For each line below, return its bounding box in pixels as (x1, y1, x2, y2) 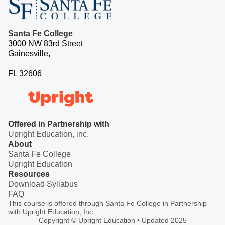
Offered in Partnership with (8, 119, 109, 128)
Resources (8, 169, 50, 178)
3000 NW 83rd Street (8, 39, 83, 48)
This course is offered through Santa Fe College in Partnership (8, 199, 207, 207)
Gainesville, (8, 49, 50, 58)
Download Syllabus (8, 179, 78, 188)
